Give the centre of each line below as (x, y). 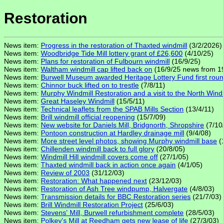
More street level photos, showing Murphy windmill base (129, 141)
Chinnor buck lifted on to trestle (90, 85)
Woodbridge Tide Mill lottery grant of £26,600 (112, 54)
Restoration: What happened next (94, 181)
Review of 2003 (65, 173)
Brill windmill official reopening (88, 117)
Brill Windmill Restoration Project (92, 205)
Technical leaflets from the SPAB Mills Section (112, 109)
